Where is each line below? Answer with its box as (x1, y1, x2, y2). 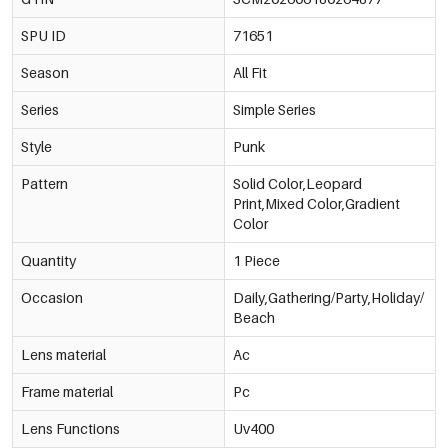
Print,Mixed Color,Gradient (232, 194, 400, 212)
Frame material (21, 382, 113, 400)
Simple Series (232, 100, 316, 118)
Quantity (21, 251, 76, 269)
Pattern (21, 174, 68, 192)
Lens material (21, 345, 106, 363)
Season (21, 63, 69, 81)
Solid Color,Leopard (232, 174, 362, 192)
